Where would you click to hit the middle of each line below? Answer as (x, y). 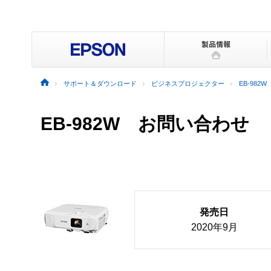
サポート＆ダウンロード (100, 84)
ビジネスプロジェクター (188, 84)
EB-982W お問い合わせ (145, 124)
